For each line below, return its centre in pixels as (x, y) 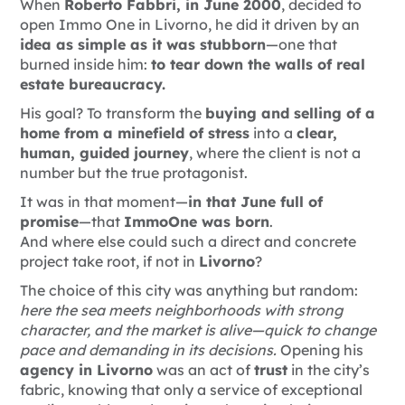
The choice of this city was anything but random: (189, 291)
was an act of (203, 370)
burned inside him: (85, 65)
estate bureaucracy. (93, 85)
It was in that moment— (104, 202)
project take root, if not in (109, 262)
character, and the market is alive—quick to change (198, 330)
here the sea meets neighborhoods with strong (181, 311)
